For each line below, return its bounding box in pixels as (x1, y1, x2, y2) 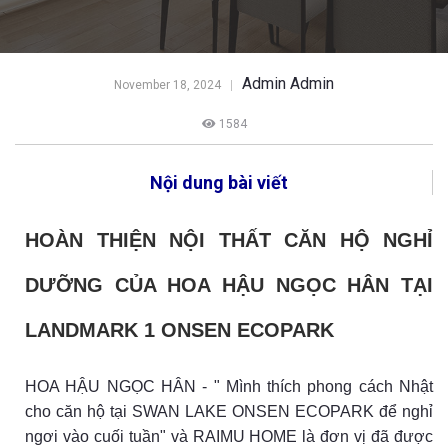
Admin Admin (242, 74, 334, 93)
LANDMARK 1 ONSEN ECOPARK (25, 319, 334, 342)
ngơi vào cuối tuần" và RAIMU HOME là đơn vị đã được (25, 427, 433, 445)
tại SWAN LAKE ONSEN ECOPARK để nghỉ (110, 402, 433, 420)
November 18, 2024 (114, 78, 221, 92)
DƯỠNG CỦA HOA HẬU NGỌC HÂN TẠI (25, 274, 433, 297)
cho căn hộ (25, 402, 110, 420)
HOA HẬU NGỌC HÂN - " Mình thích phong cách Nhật (25, 377, 433, 395)
